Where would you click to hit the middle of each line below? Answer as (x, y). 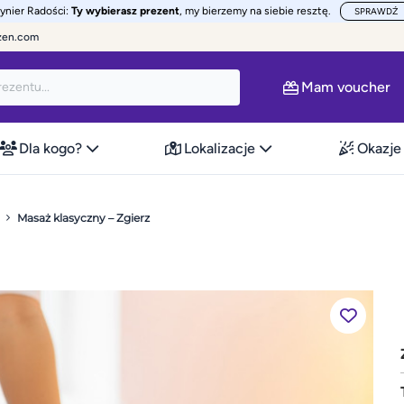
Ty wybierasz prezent (125, 11)
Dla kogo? (50, 148)
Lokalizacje (219, 148)
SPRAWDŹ (376, 11)
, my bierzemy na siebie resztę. (255, 11)
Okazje (380, 148)
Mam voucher (346, 87)
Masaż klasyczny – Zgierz (83, 218)
